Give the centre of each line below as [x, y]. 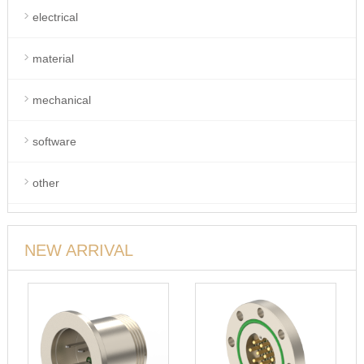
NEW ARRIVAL [78, 250]
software [54, 141]
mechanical [61, 100]
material [53, 58]
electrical [55, 17]
